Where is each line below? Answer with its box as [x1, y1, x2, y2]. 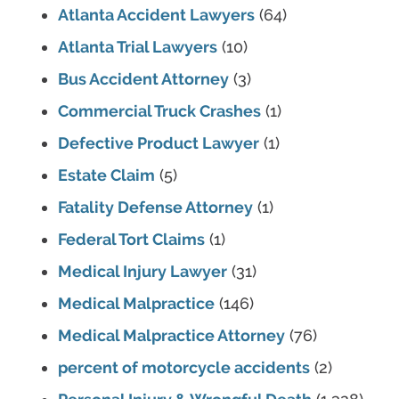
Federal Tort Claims [58, 230, 205, 249]
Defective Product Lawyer [58, 134, 259, 153]
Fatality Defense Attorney [58, 198, 253, 217]
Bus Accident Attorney [58, 69, 229, 89]
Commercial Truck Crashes [58, 102, 261, 121]
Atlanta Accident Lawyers [58, 5, 255, 25]
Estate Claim [58, 166, 155, 185]
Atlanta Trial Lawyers [58, 37, 217, 57]
